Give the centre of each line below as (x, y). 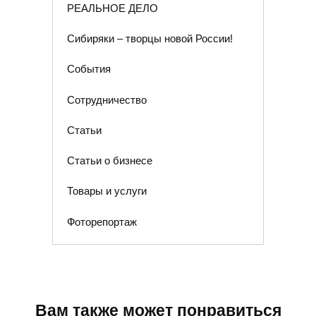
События (89, 69)
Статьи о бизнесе (109, 160)
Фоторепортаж (102, 221)
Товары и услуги (107, 191)
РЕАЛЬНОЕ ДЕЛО (112, 8)
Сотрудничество (107, 99)
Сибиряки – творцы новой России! (150, 38)
